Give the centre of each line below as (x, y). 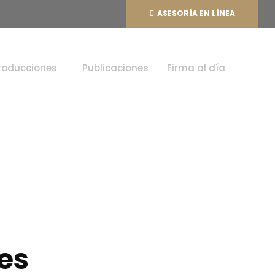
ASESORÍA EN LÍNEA (196, 13)
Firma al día (196, 68)
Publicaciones (116, 68)
